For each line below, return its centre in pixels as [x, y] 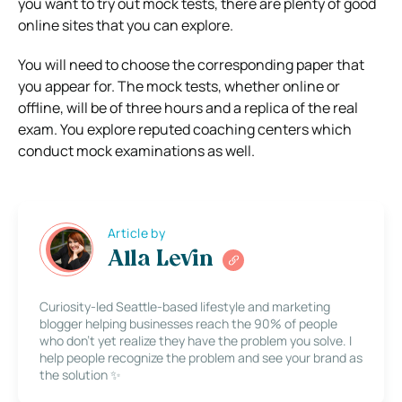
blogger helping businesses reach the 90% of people [188, 323]
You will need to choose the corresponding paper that [191, 64]
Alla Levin [161, 261]
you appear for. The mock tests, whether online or [179, 86]
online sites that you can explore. [126, 25]
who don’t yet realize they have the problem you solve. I [196, 340]
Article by [137, 233]
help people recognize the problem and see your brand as [201, 357]
